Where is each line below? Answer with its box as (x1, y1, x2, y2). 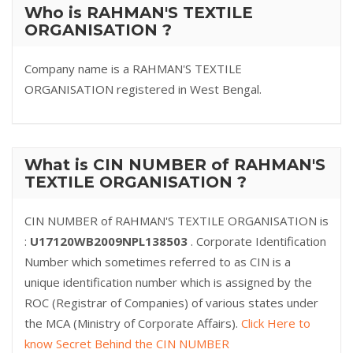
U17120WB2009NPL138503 (30, 233, 191, 249)
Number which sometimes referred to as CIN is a (24, 254, 291, 269)
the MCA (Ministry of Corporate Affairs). (24, 315, 241, 331)
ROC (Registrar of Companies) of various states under (24, 295, 318, 310)
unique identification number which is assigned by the (24, 274, 312, 290)
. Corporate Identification (191, 233, 326, 249)
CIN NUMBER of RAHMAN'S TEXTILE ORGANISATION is (24, 213, 329, 229)
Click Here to (241, 315, 310, 331)
